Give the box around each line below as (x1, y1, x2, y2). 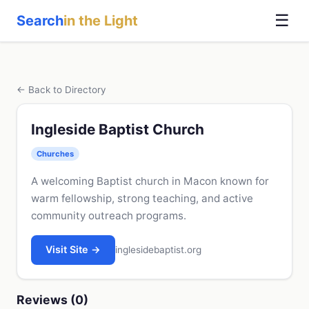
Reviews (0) (17, 292, 88, 307)
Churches (37, 148, 74, 159)
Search (17, 12, 63, 29)
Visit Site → (46, 243, 101, 256)
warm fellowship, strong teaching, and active (31, 191, 253, 205)
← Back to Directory (17, 84, 106, 95)
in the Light (63, 12, 138, 29)
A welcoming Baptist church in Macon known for (31, 174, 269, 188)
